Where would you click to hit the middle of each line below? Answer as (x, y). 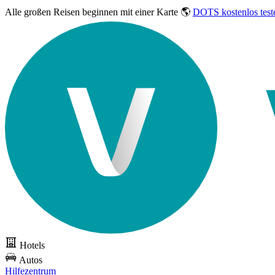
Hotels (32, 246)
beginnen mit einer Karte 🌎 (136, 12)
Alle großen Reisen (44, 12)
